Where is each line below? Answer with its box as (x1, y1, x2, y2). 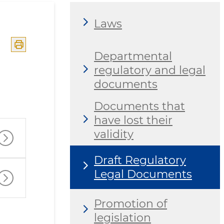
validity (94, 127, 133, 141)
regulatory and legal (94, 63, 205, 77)
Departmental (94, 49, 172, 63)
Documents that (94, 99, 185, 113)
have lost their (94, 113, 172, 127)
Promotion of (94, 196, 167, 210)
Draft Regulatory (94, 153, 186, 167)
